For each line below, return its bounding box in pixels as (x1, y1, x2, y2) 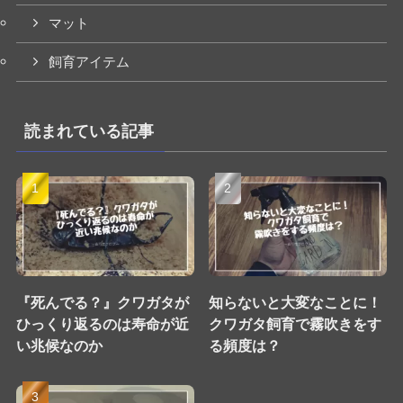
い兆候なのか (15, 336, 103, 354)
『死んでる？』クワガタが (15, 293, 189, 310)
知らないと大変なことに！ (209, 293, 382, 310)
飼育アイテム (49, 55, 130, 70)
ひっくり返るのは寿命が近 (15, 315, 189, 332)
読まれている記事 (23, 122, 154, 141)
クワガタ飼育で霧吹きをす (209, 315, 382, 332)
